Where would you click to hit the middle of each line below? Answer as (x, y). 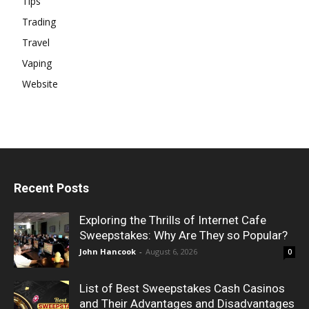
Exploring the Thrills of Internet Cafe (173, 220)
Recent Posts (51, 188)
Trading (39, 22)
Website (40, 84)
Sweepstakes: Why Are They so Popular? (183, 236)
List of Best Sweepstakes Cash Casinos (182, 289)
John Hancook (108, 252)
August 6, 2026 (171, 252)
